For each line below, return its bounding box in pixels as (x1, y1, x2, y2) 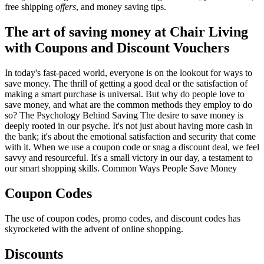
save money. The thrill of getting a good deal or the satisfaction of (5, 78, 247, 89)
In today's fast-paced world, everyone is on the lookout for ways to (5, 68, 252, 78)
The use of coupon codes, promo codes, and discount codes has (5, 213, 240, 223)
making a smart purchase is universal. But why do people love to (5, 89, 245, 100)
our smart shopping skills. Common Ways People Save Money (5, 163, 237, 174)
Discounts (5, 246, 63, 262)
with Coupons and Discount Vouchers (5, 40, 229, 56)
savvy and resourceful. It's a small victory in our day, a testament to (5, 153, 253, 163)
